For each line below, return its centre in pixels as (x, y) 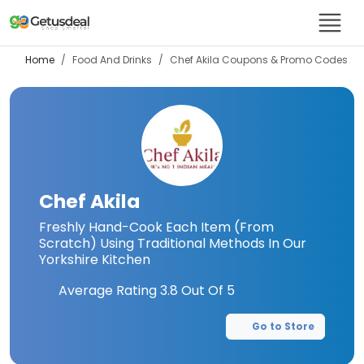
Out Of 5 (206, 290)
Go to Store (283, 326)
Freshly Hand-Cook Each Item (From (156, 227)
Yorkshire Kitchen (95, 260)
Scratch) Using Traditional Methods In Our (173, 243)
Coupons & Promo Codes (284, 60)
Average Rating (108, 290)
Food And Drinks (112, 60)
